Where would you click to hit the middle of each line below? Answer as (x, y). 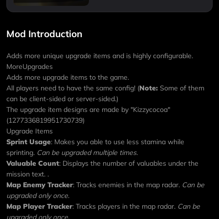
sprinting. (22, 152)
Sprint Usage (29, 142)
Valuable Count (33, 163)
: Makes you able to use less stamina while (118, 142)
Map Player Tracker (40, 206)
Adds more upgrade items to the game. (68, 77)
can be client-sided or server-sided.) (63, 99)
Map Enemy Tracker (40, 185)
